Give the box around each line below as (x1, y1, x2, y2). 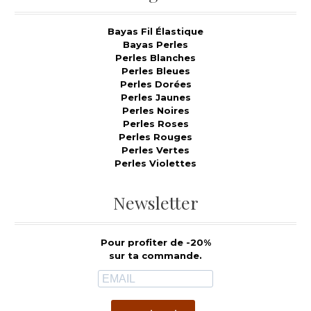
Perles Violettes (115, 158, 196, 169)
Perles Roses (122, 118, 189, 130)
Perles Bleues (121, 65, 190, 77)
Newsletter (112, 191, 199, 215)
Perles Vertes (121, 144, 190, 156)
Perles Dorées (119, 78, 192, 90)
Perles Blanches (115, 52, 196, 64)
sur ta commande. (109, 250, 202, 262)
